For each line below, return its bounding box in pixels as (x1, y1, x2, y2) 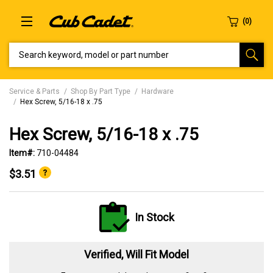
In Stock (134, 210, 174, 224)
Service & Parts (9, 87, 60, 96)
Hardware (141, 87, 174, 96)
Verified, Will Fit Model (84, 248, 189, 261)
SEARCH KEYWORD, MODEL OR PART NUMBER (9, 43, 164, 51)
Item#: (9, 148, 37, 158)
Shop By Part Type (71, 87, 130, 96)
